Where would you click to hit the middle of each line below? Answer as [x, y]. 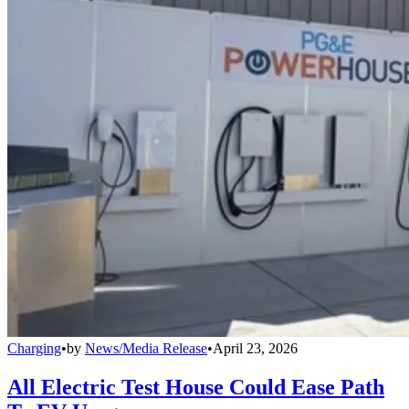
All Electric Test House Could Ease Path [196, 387]
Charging [34, 348]
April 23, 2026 [255, 348]
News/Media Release [146, 348]
